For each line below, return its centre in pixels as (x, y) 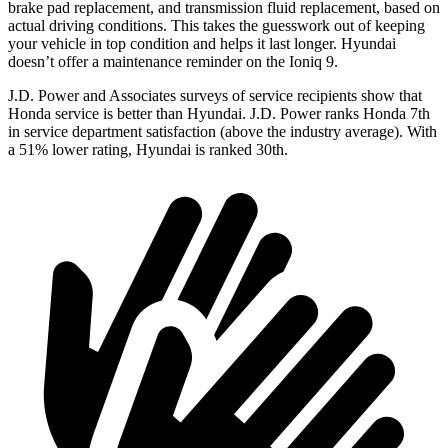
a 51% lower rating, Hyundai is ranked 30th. (148, 149)
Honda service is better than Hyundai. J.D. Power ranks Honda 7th (219, 113)
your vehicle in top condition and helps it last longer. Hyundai (202, 43)
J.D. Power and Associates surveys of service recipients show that (215, 95)
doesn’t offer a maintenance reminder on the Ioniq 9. (173, 61)
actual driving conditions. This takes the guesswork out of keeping (216, 25)
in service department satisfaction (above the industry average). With (222, 131)
